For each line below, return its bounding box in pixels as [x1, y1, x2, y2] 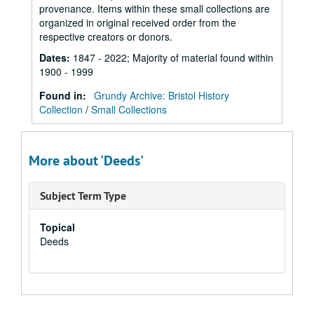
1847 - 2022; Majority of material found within [73, 50, 273, 64]
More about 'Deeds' [29, 151, 144, 170]
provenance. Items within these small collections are [39, 1, 270, 15]
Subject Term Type [40, 189, 126, 203]
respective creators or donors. [39, 29, 172, 43]
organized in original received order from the [39, 15, 236, 29]
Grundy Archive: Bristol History [94, 88, 229, 102]
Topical [40, 220, 75, 234]
